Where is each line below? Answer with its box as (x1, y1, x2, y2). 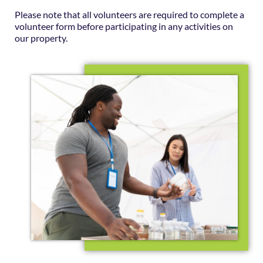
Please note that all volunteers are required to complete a (15, 9, 244, 21)
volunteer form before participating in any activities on (15, 21, 233, 32)
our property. (15, 32, 68, 44)
